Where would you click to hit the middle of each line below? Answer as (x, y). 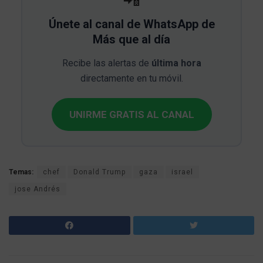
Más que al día (131, 40)
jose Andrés (38, 189)
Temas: (21, 172)
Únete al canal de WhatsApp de (131, 24)
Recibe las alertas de (107, 63)
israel (182, 172)
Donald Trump (100, 172)
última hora (176, 63)
